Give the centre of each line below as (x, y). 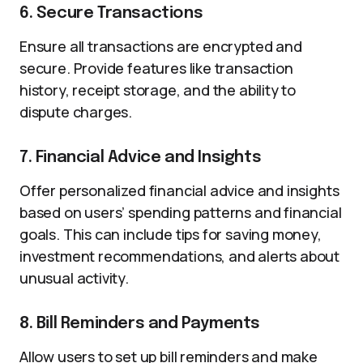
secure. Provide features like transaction (156, 68)
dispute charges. (76, 112)
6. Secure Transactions (111, 13)
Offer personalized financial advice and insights (179, 190)
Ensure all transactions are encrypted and (161, 46)
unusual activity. (74, 278)
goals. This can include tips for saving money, (171, 234)
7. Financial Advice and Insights (141, 158)
